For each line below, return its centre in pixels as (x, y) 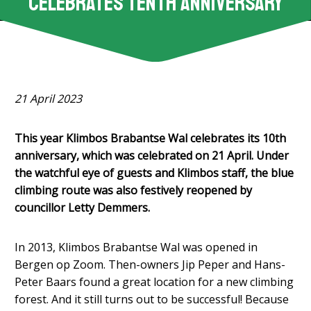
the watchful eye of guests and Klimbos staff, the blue (154, 173)
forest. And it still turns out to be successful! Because (152, 300)
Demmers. (124, 208)
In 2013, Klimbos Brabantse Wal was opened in (136, 247)
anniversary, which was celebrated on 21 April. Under (152, 156)
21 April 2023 (49, 99)
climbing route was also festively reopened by (134, 191)
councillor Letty (56, 208)
